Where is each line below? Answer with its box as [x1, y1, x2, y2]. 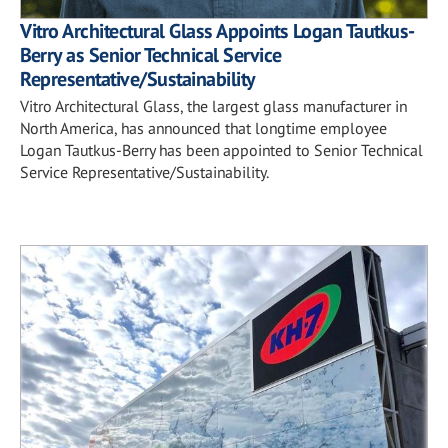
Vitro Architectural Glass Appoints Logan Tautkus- [20, 17, 415, 44]
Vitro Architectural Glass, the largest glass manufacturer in [20, 95, 407, 116]
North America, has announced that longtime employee [20, 117, 387, 138]
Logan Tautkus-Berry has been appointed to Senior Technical [20, 139, 423, 160]
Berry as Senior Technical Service [20, 41, 282, 68]
